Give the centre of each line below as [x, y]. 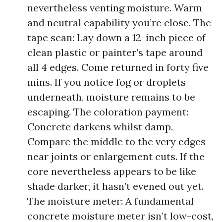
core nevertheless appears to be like [112, 171]
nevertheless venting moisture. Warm [115, 8]
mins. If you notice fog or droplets [107, 82]
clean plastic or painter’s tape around [115, 52]
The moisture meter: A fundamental [111, 201]
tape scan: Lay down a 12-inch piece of [116, 37]
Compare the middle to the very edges [116, 141]
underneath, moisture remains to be [111, 97]
